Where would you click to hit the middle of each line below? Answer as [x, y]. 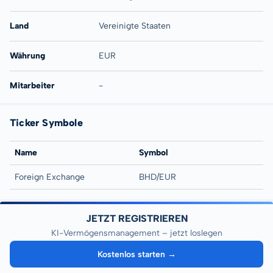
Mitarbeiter [32, 86]
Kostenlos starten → [137, 254]
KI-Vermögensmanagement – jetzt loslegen [136, 233]
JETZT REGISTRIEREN [136, 218]
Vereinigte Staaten [134, 26]
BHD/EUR [158, 177]
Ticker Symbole [46, 123]
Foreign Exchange [50, 177]
